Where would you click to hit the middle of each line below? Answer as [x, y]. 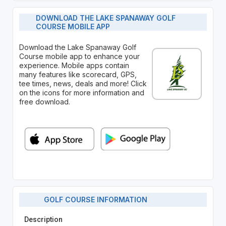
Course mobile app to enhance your [79, 56]
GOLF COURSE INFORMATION [93, 200]
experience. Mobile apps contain [74, 65]
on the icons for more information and [81, 92]
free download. [44, 101]
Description [43, 219]
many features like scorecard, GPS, [78, 74]
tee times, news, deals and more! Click [83, 83]
